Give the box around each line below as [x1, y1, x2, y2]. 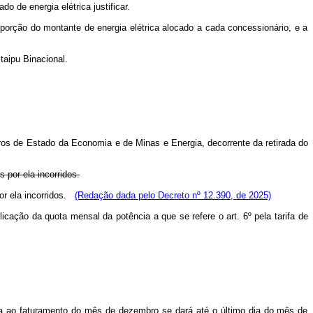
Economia [71, 138, 112, 148]
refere [192, 211, 216, 221]
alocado [162, 22, 194, 33]
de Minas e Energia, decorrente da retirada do [123, 138, 308, 148]
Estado [26, 138, 55, 148]
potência [115, 211, 150, 221]
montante [43, 22, 82, 33]
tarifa [275, 211, 296, 221]
